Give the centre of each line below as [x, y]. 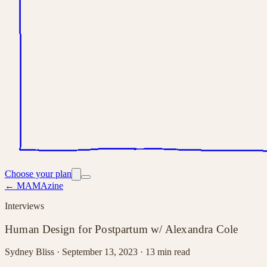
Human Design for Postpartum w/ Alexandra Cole [122, 229]
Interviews [24, 206]
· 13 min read [164, 252]
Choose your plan [38, 173]
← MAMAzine [34, 185]
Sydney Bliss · [33, 252]
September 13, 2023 [100, 252]
